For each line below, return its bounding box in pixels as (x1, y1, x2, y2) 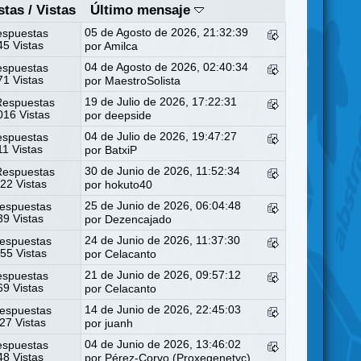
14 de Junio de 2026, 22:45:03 (85, 303, 242, 316)
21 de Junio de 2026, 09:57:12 (85, 268, 242, 281)
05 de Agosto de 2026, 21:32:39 (85, 26, 249, 39)
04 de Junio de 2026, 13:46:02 (85, 338, 242, 351)
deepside (105, 109, 152, 122)
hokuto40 (105, 178, 153, 191)
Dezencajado (105, 213, 172, 226)
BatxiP (105, 143, 138, 156)
